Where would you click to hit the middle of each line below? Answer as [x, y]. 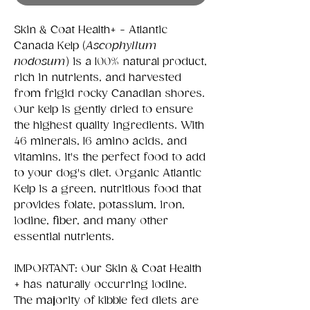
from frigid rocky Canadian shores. [109, 93]
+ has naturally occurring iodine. [100, 284]
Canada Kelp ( [50, 46]
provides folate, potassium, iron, [99, 205]
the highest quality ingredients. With [109, 125]
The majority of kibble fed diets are [106, 300]
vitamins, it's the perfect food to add [110, 157]
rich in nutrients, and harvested [98, 77]
